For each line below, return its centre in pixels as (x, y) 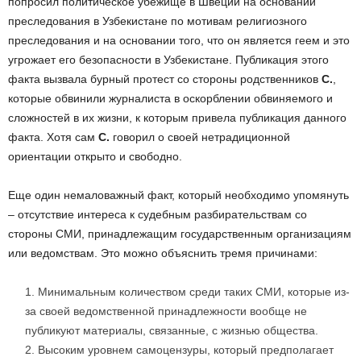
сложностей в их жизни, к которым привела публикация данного (177, 118)
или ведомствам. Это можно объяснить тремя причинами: (163, 253)
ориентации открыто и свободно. (95, 157)
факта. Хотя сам (53, 137)
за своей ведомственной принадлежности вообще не (166, 311)
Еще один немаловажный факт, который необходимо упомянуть (178, 195)
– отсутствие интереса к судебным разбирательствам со (158, 215)
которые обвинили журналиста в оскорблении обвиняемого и (170, 99)
